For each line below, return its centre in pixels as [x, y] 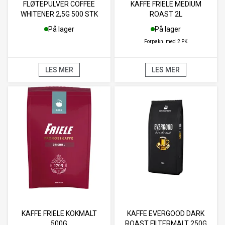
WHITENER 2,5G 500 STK [59, 14]
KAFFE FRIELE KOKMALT [59, 213]
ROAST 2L [166, 14]
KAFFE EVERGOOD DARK [166, 213]
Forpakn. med [160, 41]
